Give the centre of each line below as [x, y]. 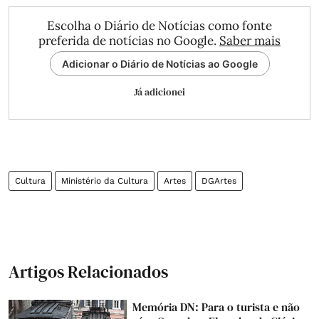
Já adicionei [159, 92]
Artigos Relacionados [88, 272]
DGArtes [219, 181]
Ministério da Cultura [105, 181]
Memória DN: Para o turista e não [216, 307]
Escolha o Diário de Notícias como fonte [159, 26]
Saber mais [250, 41]
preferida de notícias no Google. [129, 41]
